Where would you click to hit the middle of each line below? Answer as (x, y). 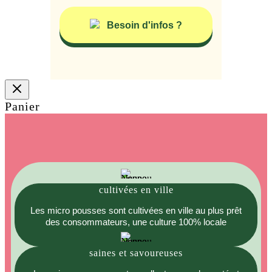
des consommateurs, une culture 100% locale (136, 222)
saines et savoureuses (136, 253)
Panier (22, 107)
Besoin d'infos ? (144, 25)
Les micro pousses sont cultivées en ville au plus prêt (136, 211)
